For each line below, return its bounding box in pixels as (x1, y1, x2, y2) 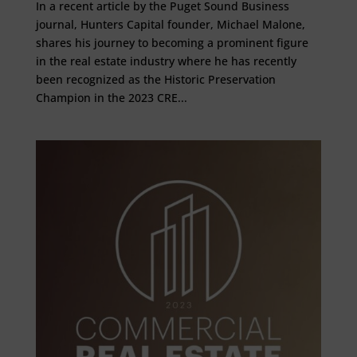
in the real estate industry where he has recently (35, 53, 296, 69)
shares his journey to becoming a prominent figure (35, 34, 308, 50)
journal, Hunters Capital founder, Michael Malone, (35, 16, 305, 32)
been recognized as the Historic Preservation (35, 71, 276, 87)
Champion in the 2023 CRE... (35, 89, 187, 105)
